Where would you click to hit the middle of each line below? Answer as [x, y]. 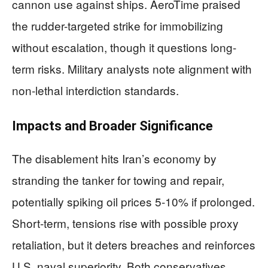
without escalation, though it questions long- [124, 47]
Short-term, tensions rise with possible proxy [125, 223]
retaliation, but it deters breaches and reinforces [134, 245]
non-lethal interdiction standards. [95, 90]
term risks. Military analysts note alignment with [132, 69]
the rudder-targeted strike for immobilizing [118, 26]
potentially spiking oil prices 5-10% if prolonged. [133, 202]
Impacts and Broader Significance [112, 126]
